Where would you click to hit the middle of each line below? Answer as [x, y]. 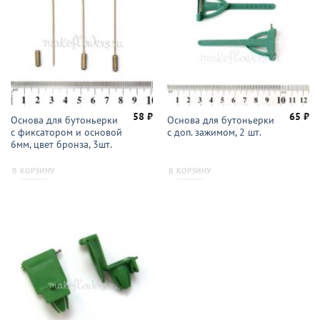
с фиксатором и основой [66, 132]
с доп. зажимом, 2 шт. [214, 132]
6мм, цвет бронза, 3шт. [61, 144]
